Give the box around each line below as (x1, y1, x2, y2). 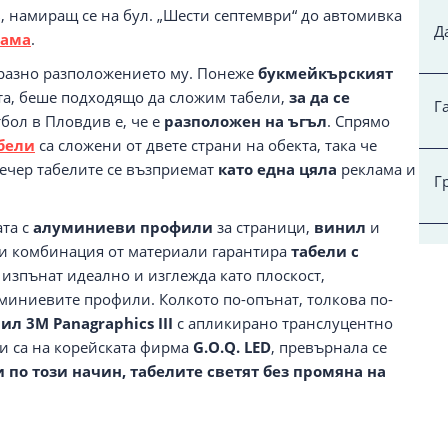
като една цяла (218, 158, 337, 179)
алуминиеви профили (33, 216, 213, 237)
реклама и (337, 158, 416, 179)
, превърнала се (271, 336, 387, 357)
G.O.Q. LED (193, 336, 271, 357)
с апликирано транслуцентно (173, 312, 393, 333)
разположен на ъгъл (164, 110, 327, 131)
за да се (289, 86, 350, 107)
